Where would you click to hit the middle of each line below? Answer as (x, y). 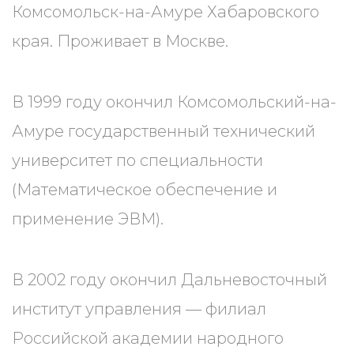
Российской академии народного (148, 338)
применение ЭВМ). (88, 219)
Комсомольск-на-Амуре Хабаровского (166, 12)
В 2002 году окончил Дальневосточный (169, 280)
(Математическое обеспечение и (145, 190)
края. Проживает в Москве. (120, 41)
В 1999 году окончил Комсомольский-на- (174, 102)
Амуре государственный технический (164, 131)
